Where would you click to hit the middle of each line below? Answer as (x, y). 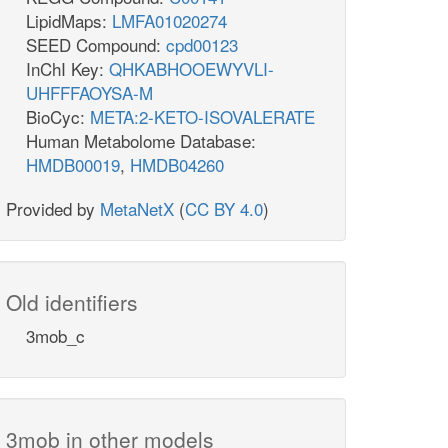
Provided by (53, 209)
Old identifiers (72, 302)
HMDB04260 (177, 165)
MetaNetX (137, 209)
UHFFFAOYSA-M (89, 93)
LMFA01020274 (169, 21)
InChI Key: (67, 69)
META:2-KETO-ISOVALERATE (202, 117)
